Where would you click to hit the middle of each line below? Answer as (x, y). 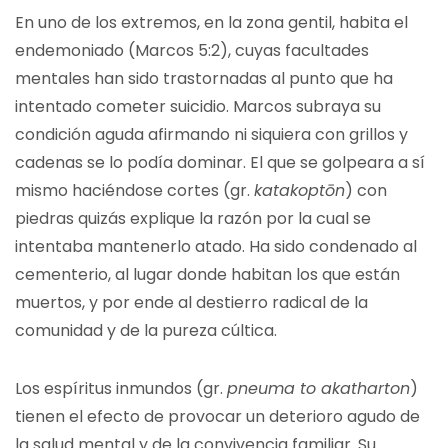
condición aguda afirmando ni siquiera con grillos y (211, 134)
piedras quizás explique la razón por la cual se (193, 218)
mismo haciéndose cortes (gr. (134, 190)
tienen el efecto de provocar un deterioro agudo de (217, 416)
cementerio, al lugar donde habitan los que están (207, 274)
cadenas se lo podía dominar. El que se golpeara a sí (220, 162)
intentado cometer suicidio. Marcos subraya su (198, 106)
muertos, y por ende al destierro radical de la (191, 302)
